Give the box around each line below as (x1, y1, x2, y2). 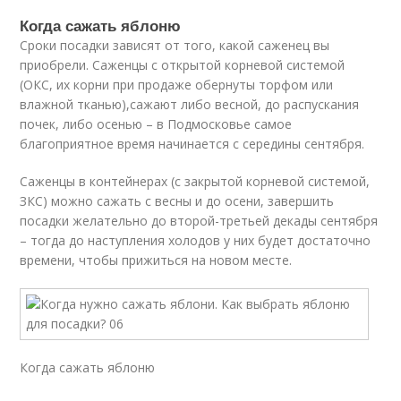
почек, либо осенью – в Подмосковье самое (20, 115, 293, 132)
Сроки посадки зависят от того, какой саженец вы (20, 37, 330, 54)
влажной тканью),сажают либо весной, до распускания (20, 96, 360, 113)
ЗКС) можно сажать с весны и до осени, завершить (20, 192, 335, 209)
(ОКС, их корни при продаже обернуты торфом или (20, 76, 334, 93)
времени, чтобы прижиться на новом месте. (20, 252, 293, 269)
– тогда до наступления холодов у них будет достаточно (20, 232, 371, 249)
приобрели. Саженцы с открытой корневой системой (20, 56, 346, 73)
